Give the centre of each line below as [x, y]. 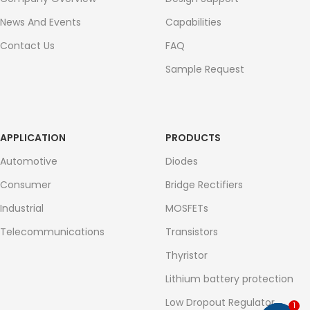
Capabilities [193, 22]
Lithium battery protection [229, 279]
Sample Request [205, 69]
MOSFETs [187, 208]
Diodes [182, 161]
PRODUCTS [193, 138]
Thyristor [186, 255]
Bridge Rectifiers [204, 185]
